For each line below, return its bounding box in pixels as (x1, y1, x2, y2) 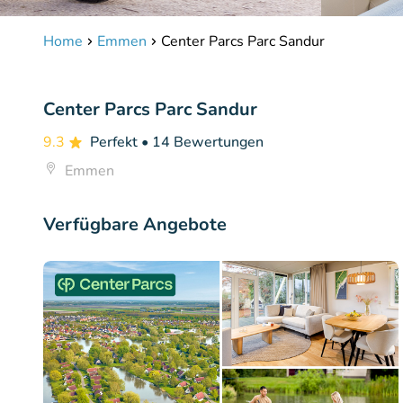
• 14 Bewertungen (141, 132, 264, 152)
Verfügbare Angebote (43, 212, 227, 237)
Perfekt (90, 132, 141, 152)
